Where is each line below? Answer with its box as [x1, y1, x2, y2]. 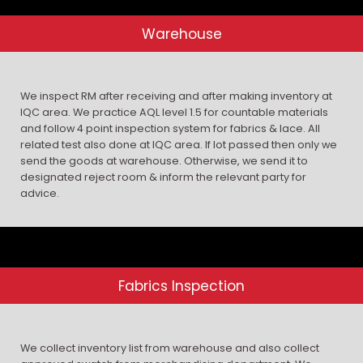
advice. [20, 186, 59, 200]
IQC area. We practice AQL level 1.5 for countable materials [20, 105, 328, 119]
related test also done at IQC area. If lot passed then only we [20, 137, 337, 152]
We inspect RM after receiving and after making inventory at [20, 88, 332, 103]
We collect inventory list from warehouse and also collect [20, 340, 319, 355]
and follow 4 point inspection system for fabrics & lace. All [20, 121, 320, 135]
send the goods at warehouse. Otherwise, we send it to [20, 153, 308, 168]
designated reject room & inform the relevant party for [20, 169, 306, 184]
